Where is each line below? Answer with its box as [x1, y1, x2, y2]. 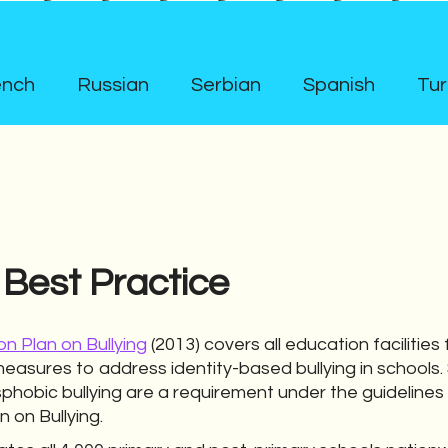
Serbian [190, 75, 261, 96]
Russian [76, 75, 149, 96]
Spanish [302, 75, 375, 96]
